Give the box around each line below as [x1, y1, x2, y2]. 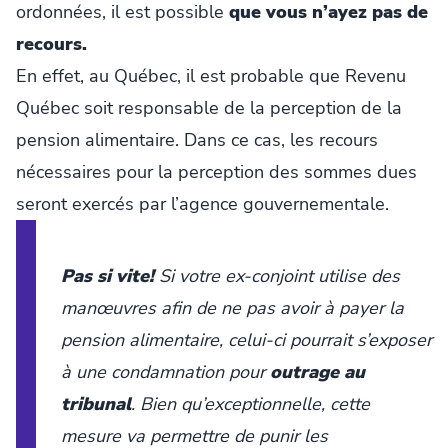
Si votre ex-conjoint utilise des [154, 263, 400, 288]
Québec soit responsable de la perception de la [16, 95, 402, 120]
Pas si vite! [61, 263, 154, 288]
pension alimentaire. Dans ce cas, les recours [16, 127, 378, 152]
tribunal [61, 391, 131, 416]
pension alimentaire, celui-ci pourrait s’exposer [61, 327, 432, 352]
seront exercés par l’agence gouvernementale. [16, 191, 389, 216]
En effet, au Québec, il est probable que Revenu [16, 63, 406, 88]
